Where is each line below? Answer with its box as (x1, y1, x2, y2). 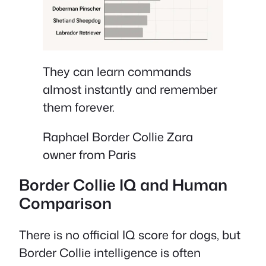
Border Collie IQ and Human (19, 174, 227, 196)
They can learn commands (43, 62, 191, 80)
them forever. (43, 98, 115, 115)
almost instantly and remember (43, 80, 217, 97)
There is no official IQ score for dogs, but (19, 226, 240, 243)
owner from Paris (43, 145, 136, 163)
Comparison (19, 192, 112, 214)
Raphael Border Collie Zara (43, 128, 193, 145)
